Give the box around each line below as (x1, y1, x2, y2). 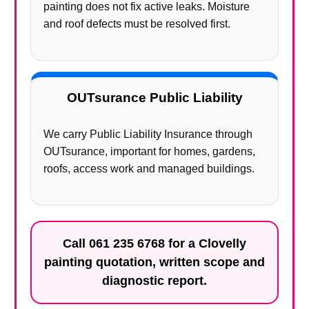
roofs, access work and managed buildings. (43, 163, 255, 175)
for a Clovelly (165, 237, 246, 250)
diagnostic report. (102, 274, 207, 288)
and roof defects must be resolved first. (43, 18, 230, 30)
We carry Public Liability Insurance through (43, 128, 252, 140)
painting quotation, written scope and (44, 255, 265, 269)
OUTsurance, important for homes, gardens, (43, 146, 255, 157)
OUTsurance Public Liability (66, 90, 243, 105)
